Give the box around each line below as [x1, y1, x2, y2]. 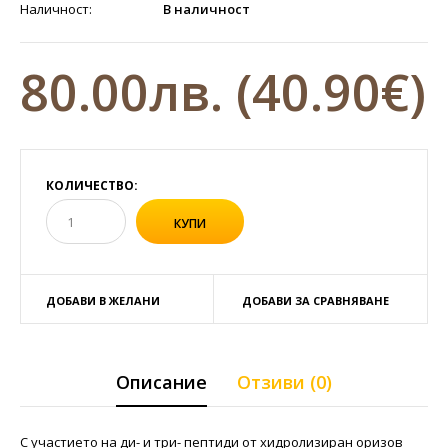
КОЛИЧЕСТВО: [46, 177, 138, 194]
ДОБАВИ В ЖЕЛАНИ [46, 293, 160, 308]
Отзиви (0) [237, 370, 332, 394]
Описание [116, 370, 207, 394]
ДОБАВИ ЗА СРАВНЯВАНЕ [241, 293, 389, 308]
